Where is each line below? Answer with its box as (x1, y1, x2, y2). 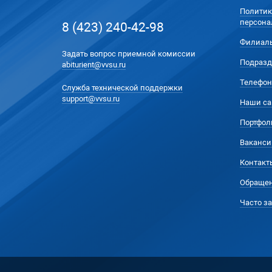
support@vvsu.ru (62, 94, 120, 103)
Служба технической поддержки (62, 83, 183, 92)
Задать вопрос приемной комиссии (62, 49, 195, 58)
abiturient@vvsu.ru (62, 60, 126, 69)
